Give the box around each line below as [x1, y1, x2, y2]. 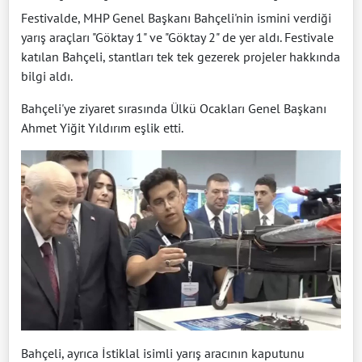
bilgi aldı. [21, 67, 73, 84]
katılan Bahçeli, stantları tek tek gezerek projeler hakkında [21, 48, 340, 65]
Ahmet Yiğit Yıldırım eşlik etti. [21, 119, 183, 136]
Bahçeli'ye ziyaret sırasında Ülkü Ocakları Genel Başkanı [21, 99, 326, 116]
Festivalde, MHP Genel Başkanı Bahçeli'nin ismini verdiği [21, 9, 331, 26]
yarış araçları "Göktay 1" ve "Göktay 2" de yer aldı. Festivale [21, 28, 334, 45]
